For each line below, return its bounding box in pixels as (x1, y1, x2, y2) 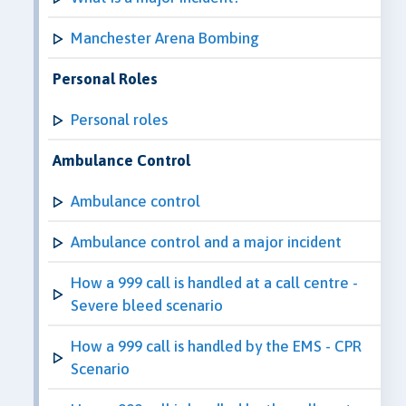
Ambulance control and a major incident (71, 232, 342, 251)
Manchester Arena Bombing (71, 28, 259, 47)
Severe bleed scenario (71, 295, 223, 314)
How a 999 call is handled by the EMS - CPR (71, 336, 362, 355)
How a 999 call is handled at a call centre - (71, 273, 358, 292)
